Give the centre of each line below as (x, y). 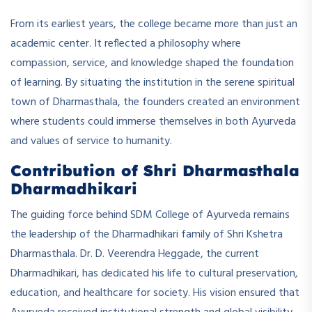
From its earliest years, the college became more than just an (154, 24)
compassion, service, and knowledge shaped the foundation (152, 63)
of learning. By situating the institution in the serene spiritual (153, 83)
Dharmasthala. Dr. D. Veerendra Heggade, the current (135, 254)
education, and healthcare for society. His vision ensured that (155, 293)
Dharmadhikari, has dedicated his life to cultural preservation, (154, 273)
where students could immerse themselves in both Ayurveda (153, 122)
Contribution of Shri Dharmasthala (155, 170)
